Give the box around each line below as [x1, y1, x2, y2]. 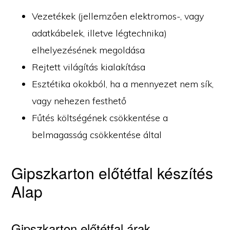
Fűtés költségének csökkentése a [32, 111, 168, 124]
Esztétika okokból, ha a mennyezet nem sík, [32, 78, 214, 90]
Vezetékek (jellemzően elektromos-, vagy [32, 10, 204, 22]
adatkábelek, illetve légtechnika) [32, 27, 167, 39]
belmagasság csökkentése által [32, 128, 162, 141]
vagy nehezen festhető [32, 94, 127, 107]
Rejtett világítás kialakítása [32, 61, 146, 73]
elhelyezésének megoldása [32, 44, 145, 56]
